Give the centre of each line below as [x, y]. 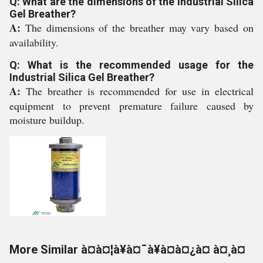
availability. [34, 42]
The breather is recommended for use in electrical [140, 91]
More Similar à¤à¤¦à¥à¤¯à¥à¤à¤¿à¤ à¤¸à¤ [127, 249]
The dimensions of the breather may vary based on [139, 28]
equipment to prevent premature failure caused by [131, 106]
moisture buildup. [47, 120]
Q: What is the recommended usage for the [131, 65]
